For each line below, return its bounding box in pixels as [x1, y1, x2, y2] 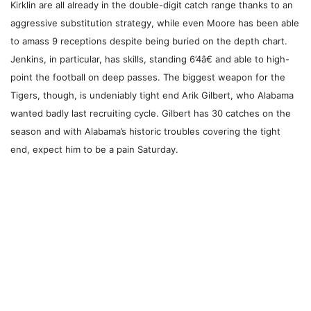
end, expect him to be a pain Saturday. [10, 144, 178, 155]
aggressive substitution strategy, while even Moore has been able [10, 17, 299, 29]
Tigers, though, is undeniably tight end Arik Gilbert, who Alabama [10, 90, 294, 101]
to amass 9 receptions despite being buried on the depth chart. [10, 35, 287, 47]
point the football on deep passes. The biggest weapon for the [10, 72, 285, 83]
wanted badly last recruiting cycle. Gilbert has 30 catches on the [10, 108, 291, 119]
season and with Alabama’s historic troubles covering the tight [10, 126, 280, 137]
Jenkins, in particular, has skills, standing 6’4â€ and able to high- [10, 53, 289, 65]
